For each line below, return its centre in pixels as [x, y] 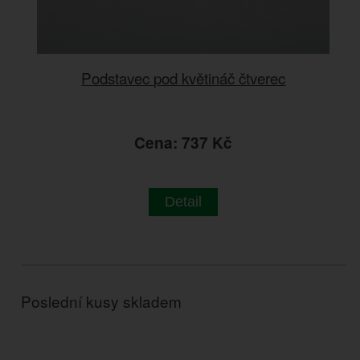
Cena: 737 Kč [184, 142]
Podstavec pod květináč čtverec [184, 77]
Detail [184, 201]
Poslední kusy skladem [102, 301]
